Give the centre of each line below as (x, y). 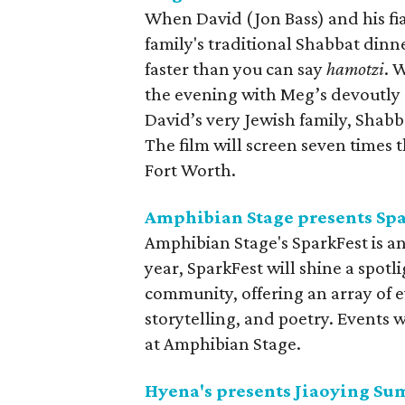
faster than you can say (236, 69)
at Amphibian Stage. (223, 344)
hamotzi (356, 69)
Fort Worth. (191, 170)
